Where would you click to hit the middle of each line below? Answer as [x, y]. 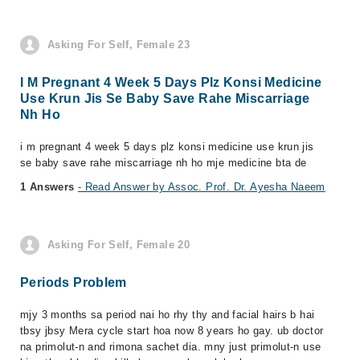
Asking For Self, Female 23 [119, 45]
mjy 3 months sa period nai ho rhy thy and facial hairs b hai [168, 315]
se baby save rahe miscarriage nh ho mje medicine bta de [164, 163]
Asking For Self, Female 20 [119, 245]
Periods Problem [74, 282]
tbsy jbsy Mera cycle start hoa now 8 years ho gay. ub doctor [172, 331]
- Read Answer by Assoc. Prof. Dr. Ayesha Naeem [201, 187]
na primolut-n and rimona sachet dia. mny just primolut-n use [171, 347]
